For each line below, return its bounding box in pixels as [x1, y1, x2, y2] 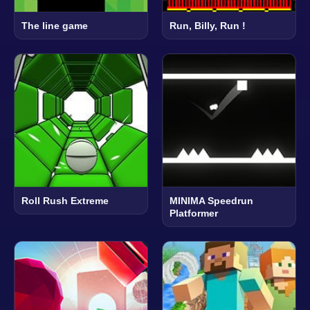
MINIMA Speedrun [170, 195, 253, 206]
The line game [21, 20, 88, 31]
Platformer [170, 208, 218, 219]
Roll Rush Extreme [21, 195, 109, 206]
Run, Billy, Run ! [170, 20, 246, 31]
